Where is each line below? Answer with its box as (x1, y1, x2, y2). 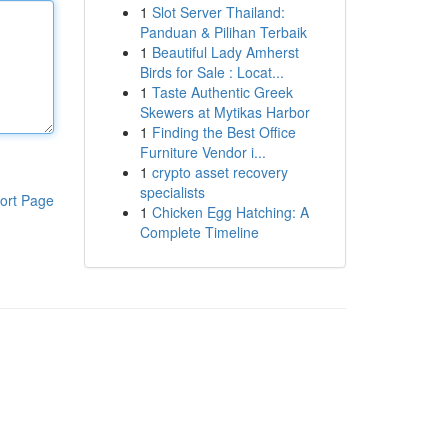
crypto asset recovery (151, 162, 288, 182)
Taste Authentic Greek (151, 82, 293, 102)
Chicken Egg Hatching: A (151, 202, 309, 222)
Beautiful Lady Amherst (151, 42, 299, 62)
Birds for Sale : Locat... (139, 62, 284, 82)
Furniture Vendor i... (139, 142, 266, 162)
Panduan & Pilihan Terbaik (139, 22, 307, 42)
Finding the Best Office (151, 122, 296, 142)
